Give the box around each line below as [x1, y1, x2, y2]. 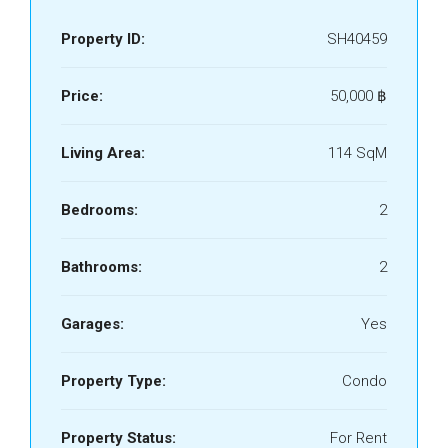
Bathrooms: [61, 258, 142, 276]
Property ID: [61, 30, 145, 48]
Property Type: [61, 372, 166, 390]
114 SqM [328, 144, 387, 162]
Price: [61, 87, 103, 105]
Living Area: [61, 144, 145, 162]
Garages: [61, 315, 124, 333]
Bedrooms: [61, 201, 138, 219]
